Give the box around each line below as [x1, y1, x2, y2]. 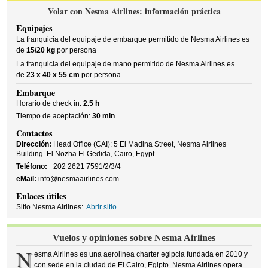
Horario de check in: [16, 99, 84, 108]
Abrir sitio [86, 203, 117, 211]
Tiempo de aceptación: [16, 112, 93, 120]
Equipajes [16, 22, 53, 34]
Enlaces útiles [16, 190, 67, 202]
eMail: [16, 175, 37, 183]
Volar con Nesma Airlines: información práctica [47, 5, 221, 17]
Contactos [16, 127, 53, 139]
